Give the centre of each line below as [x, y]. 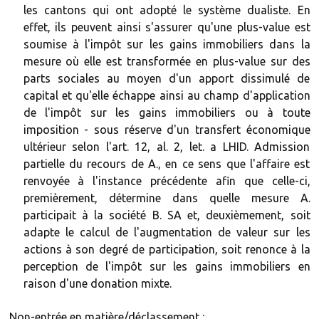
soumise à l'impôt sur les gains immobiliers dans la [167, 44]
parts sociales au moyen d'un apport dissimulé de [167, 78]
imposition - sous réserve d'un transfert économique [167, 130]
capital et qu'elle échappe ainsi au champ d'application [167, 95]
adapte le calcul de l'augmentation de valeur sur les [167, 232]
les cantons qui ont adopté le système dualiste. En [167, 10]
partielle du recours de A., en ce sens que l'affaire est [167, 164]
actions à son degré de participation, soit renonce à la [167, 249]
